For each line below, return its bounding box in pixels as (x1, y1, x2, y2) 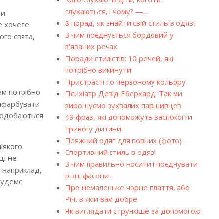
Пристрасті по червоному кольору (65, 77, 186, 87)
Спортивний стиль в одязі (65, 147, 156, 157)
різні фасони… (65, 171, 114, 180)
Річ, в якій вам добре (65, 194, 137, 204)
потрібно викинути (65, 65, 131, 75)
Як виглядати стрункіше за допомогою (65, 206, 201, 216)
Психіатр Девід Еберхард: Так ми (65, 88, 182, 98)
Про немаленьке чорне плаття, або (65, 182, 190, 192)
